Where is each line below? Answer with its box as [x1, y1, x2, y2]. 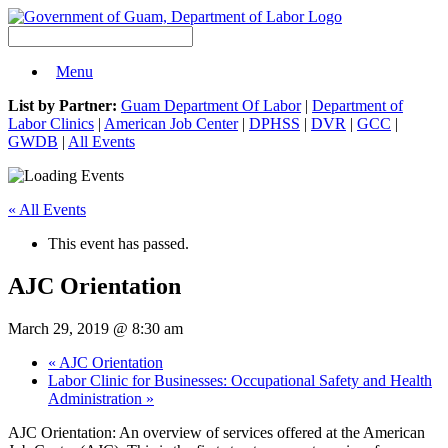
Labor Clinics [8, 115, 94, 132]
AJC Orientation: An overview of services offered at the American [8, 423, 425, 441]
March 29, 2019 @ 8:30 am [8, 319, 183, 337]
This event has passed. [48, 235, 189, 252]
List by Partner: [8, 97, 117, 114]
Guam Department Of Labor [121, 97, 301, 114]
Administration [48, 389, 146, 407]
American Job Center [104, 115, 238, 132]
